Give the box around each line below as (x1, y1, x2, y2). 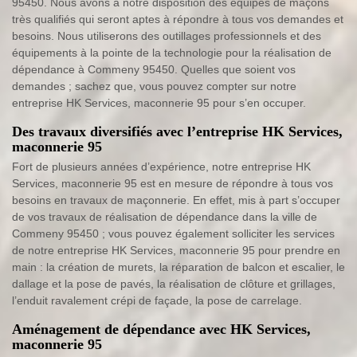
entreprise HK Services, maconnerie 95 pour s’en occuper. (12, 96, 306, 110)
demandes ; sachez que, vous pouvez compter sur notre (12, 80, 296, 93)
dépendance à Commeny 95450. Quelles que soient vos (12, 63, 296, 76)
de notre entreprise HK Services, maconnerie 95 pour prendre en (12, 244, 340, 257)
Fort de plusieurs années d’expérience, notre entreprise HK (12, 160, 311, 174)
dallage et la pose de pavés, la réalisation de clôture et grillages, (12, 277, 335, 291)
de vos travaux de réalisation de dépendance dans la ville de (12, 210, 317, 224)
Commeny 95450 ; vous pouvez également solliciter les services (12, 227, 335, 241)
